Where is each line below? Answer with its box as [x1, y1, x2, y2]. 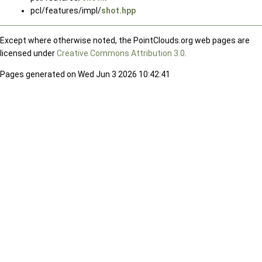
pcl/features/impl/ [30, 5, 101, 15]
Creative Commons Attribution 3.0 [57, 48, 185, 58]
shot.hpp [101, 5, 136, 15]
